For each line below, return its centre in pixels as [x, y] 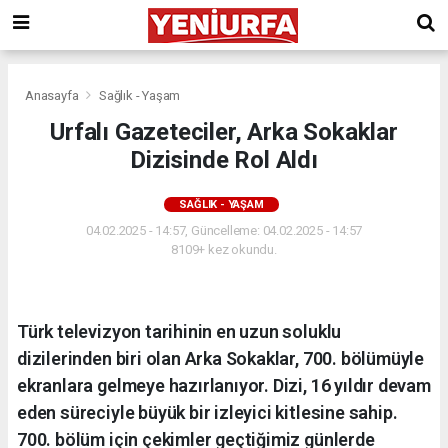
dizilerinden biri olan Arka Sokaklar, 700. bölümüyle [221, 358]
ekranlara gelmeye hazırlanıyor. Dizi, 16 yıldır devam [224, 385]
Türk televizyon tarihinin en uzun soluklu [179, 331]
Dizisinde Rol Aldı [224, 159]
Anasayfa [53, 95]
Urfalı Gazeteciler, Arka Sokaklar [224, 131]
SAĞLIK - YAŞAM [221, 204]
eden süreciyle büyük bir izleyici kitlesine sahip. [207, 412]
